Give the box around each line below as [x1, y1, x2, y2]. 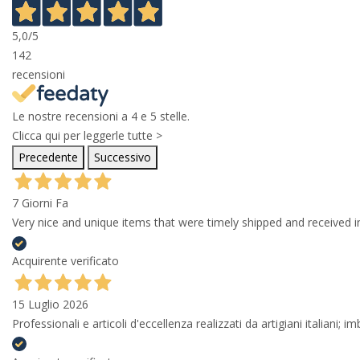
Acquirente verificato [12, 253, 119, 269]
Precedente [18, 149, 78, 166]
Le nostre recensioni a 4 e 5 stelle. [12, 108, 190, 125]
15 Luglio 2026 [12, 297, 88, 313]
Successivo [94, 149, 151, 166]
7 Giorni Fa [12, 195, 68, 211]
